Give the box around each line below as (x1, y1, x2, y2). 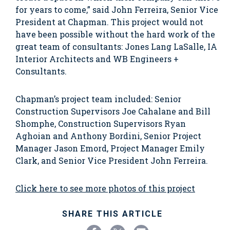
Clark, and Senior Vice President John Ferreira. (15, 155, 208, 166)
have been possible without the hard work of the (15, 28, 215, 40)
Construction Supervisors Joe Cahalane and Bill (15, 105, 210, 117)
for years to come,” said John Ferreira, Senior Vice (15, 4, 218, 15)
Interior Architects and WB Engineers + (15, 53, 179, 64)
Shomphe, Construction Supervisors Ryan (15, 118, 186, 129)
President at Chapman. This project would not (15, 16, 203, 27)
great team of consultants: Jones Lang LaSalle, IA (15, 41, 217, 52)
